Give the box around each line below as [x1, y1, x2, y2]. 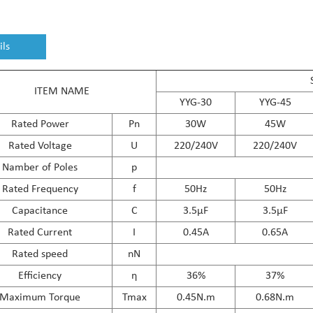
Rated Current [8, 226, 73, 238]
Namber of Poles [2, 161, 78, 173]
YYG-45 [259, 96, 291, 108]
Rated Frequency [1, 183, 78, 195]
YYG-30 [180, 96, 212, 108]
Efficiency [18, 270, 62, 282]
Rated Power [10, 118, 69, 130]
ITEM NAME [8, 85, 89, 97]
